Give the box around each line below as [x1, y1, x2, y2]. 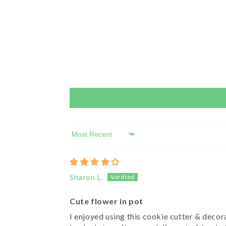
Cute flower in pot [70, 196, 143, 206]
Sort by [69, 134, 97, 144]
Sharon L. [70, 172, 103, 182]
